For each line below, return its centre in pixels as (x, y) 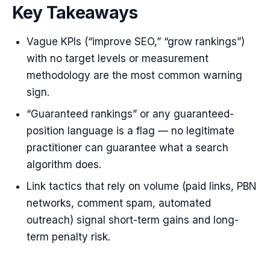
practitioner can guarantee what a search (127, 148)
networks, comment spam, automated (119, 203)
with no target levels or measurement (118, 58)
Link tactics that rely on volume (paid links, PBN (142, 186)
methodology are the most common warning (134, 75)
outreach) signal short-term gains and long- (133, 220)
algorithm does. (64, 165)
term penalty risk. (68, 237)
